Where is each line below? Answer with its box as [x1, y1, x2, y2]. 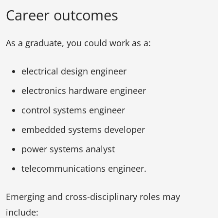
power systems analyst [21, 143, 115, 155]
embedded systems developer [21, 123, 145, 135]
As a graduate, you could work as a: [6, 36, 151, 49]
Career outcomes [6, 5, 118, 24]
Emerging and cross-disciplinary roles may [6, 190, 180, 202]
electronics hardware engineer [21, 84, 146, 96]
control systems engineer [21, 104, 125, 116]
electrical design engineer [21, 65, 127, 77]
